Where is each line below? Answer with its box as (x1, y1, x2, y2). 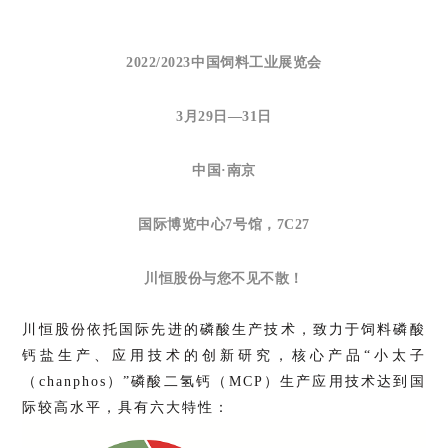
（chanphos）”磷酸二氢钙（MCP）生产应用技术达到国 (22, 373, 426, 389)
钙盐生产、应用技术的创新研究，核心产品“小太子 (22, 347, 426, 363)
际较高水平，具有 (22, 399, 151, 415)
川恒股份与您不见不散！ (144, 270, 304, 286)
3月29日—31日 (176, 108, 272, 124)
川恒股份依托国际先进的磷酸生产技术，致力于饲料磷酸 (22, 321, 426, 337)
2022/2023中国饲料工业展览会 (126, 54, 322, 70)
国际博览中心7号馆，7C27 (138, 216, 310, 232)
